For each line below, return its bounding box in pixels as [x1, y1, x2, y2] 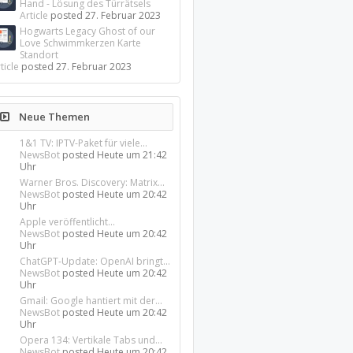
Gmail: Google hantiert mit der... [20, 294, 163, 307]
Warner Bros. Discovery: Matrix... [20, 176, 165, 189]
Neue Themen [17, 110, 91, 124]
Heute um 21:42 [97, 148, 168, 162]
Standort [20, 48, 59, 61]
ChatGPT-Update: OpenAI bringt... [20, 255, 171, 268]
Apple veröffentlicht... [20, 215, 116, 229]
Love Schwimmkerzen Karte [20, 36, 142, 50]
